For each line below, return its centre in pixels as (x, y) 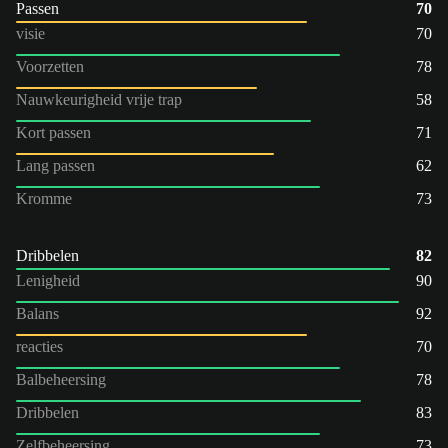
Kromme (44, 198)
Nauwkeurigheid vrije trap (99, 99)
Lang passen (55, 165)
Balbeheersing (61, 379)
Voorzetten (50, 66)
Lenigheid (48, 280)
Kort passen (53, 132)
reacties (39, 346)
